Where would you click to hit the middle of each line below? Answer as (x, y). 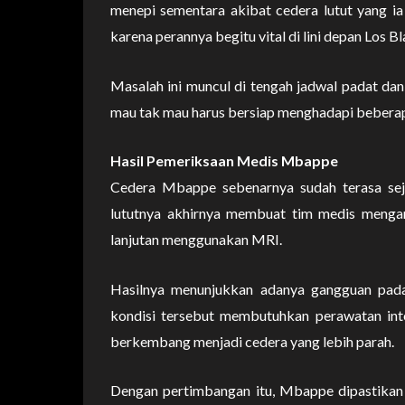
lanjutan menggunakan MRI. (196, 240)
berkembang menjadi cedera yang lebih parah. (252, 341)
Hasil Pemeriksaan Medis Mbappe (224, 161)
